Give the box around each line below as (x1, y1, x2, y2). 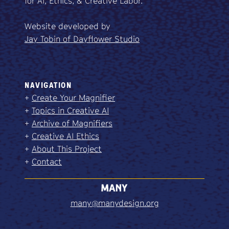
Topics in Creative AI (32, 105, 109, 116)
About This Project (32, 144, 102, 154)
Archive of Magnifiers (32, 118, 112, 129)
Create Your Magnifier (32, 93, 115, 103)
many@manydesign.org (70, 198, 159, 209)
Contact (32, 156, 62, 167)
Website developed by (25, 21, 110, 32)
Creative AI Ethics (32, 131, 99, 142)
